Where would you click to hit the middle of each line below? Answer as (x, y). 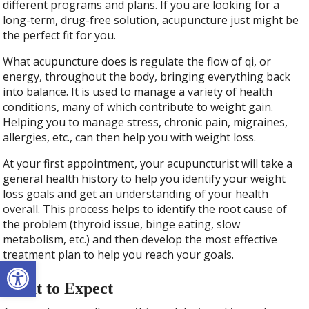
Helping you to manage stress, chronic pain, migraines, (146, 122)
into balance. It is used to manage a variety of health (138, 91)
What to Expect (58, 289)
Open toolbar (43, 266)
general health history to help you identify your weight (144, 178)
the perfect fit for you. (61, 35)
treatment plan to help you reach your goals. (119, 254)
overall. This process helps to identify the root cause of (145, 209)
